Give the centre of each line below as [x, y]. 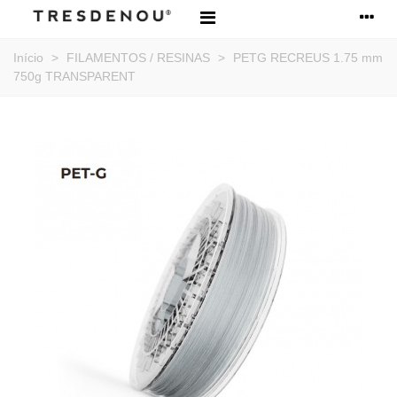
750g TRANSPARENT [74, 76]
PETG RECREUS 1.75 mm [308, 58]
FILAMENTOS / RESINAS [138, 58]
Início [28, 58]
